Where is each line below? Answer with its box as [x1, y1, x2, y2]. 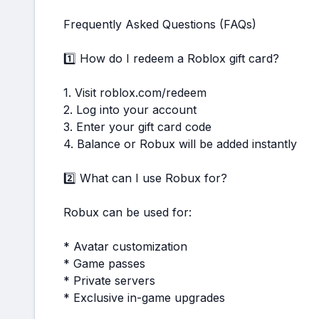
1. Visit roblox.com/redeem [63, 85, 206, 100]
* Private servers [63, 273, 155, 288]
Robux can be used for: [63, 205, 192, 219]
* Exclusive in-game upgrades [63, 291, 225, 305]
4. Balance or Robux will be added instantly [63, 137, 297, 151]
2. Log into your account [63, 103, 197, 117]
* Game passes [63, 256, 145, 271]
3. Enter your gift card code [63, 120, 211, 134]
